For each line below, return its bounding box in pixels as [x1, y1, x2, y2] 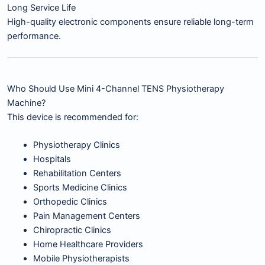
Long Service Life [7, 2, 76, 14]
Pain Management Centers [33, 210, 140, 221]
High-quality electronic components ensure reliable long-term [7, 17, 254, 28]
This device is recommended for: [7, 111, 138, 122]
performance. [7, 31, 61, 42]
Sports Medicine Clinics [33, 182, 127, 193]
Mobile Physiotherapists [33, 253, 130, 264]
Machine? [7, 97, 46, 108]
